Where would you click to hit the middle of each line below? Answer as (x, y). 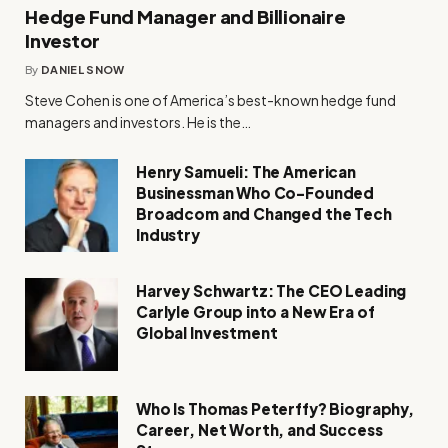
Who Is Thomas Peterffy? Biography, (275, 409)
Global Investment (207, 333)
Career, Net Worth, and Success (259, 430)
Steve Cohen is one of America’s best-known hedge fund (210, 100)
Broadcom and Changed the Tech (264, 214)
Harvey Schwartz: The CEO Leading (271, 291)
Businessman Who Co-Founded (255, 193)
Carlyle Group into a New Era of (255, 312)
